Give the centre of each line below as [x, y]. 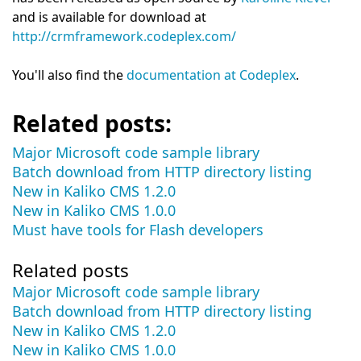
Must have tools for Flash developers [138, 230]
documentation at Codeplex [211, 75]
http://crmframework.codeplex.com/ [124, 36]
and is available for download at [109, 17]
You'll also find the [69, 75]
